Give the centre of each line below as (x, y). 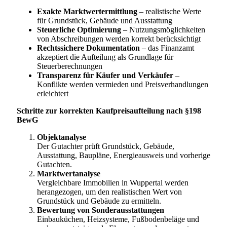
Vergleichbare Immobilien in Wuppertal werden (113, 182)
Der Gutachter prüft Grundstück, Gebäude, (106, 146)
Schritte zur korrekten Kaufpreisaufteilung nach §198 (109, 110)
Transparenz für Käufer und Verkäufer (105, 75)
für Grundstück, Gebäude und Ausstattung (105, 20)
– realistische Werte (169, 11)
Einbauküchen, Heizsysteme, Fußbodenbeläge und (118, 219)
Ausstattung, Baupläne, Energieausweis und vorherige (124, 155)
